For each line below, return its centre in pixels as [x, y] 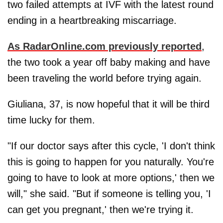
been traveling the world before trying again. [105, 78]
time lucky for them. [51, 120]
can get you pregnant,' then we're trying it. [101, 209]
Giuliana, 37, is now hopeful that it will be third [109, 104]
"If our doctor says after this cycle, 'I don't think [111, 146]
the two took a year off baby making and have [109, 62]
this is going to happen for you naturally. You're [111, 162]
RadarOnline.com [64, 46]
